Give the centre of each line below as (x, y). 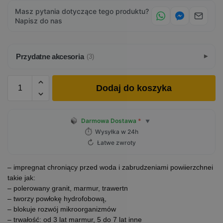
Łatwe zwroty (116, 143)
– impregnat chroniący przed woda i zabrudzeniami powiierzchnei (110, 167)
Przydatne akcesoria (50, 56)
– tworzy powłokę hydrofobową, (57, 199)
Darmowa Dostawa (109, 121)
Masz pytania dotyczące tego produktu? (82, 11)
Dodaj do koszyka (134, 88)
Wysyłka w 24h (117, 132)
